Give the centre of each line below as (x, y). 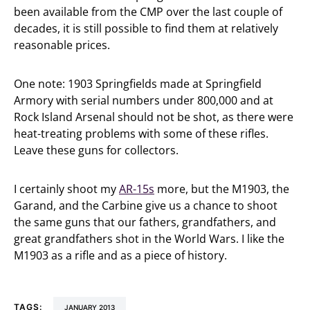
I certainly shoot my (66, 189)
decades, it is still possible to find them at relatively (146, 29)
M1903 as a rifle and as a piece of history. (120, 256)
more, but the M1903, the (222, 189)
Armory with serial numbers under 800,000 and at (144, 101)
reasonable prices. (62, 45)
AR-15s (137, 189)
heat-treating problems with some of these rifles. (141, 134)
